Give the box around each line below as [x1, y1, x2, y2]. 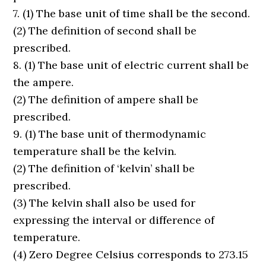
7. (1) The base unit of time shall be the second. [13, 7, 251, 20]
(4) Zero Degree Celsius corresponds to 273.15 [13, 248, 249, 261]
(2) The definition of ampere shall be [13, 93, 199, 106]
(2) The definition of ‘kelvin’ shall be [13, 161, 195, 175]
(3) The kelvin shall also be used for [13, 196, 196, 210]
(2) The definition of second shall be [13, 24, 197, 37]
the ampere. [13, 75, 74, 89]
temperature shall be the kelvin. [13, 144, 177, 158]
